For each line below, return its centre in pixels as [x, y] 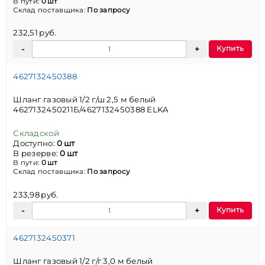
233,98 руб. [36, 194]
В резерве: [37, 153]
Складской [36, 133]
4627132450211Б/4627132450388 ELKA [91, 110]
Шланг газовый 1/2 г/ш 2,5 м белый [85, 100]
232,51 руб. [35, 33]
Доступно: [35, 143]
